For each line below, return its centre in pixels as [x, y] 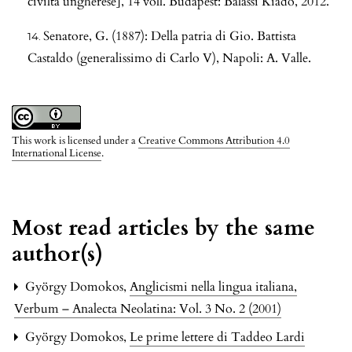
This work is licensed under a [75, 140]
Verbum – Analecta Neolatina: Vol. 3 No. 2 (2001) [148, 308]
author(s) [57, 253]
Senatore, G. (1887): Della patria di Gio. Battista [170, 36]
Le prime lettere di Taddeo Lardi [217, 337]
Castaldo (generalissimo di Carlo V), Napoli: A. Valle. [169, 58]
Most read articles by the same [163, 227]
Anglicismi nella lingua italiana [213, 286]
